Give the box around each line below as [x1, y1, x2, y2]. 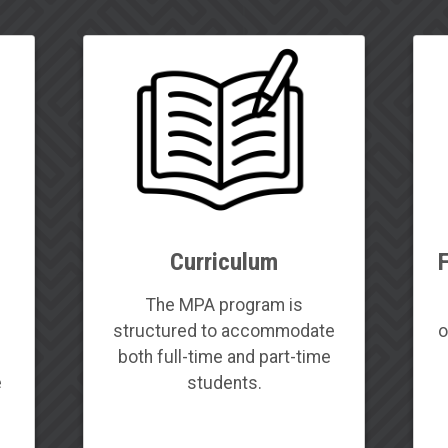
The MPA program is [145, 294, 303, 315]
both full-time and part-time [117, 346, 331, 367]
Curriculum [170, 246, 278, 276]
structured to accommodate [113, 320, 335, 341]
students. [186, 372, 262, 393]
